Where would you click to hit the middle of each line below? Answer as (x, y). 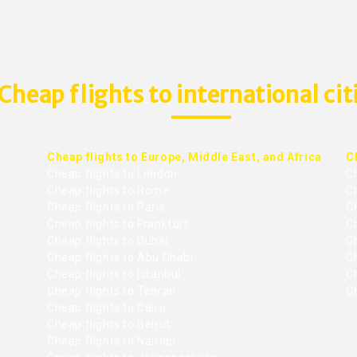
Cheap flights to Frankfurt (118, 224)
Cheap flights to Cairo (107, 307)
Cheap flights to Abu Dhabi (120, 257)
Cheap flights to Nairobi (112, 341)
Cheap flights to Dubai (108, 240)
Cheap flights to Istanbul (114, 274)
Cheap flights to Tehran (112, 290)
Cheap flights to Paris (106, 207)
